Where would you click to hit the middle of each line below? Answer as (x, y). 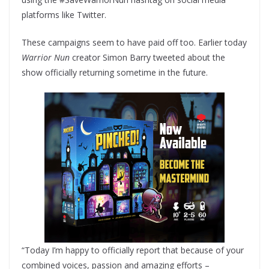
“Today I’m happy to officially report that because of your (133, 250)
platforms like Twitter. (64, 14)
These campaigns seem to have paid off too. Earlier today (134, 42)
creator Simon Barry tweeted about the (149, 57)
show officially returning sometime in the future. (115, 72)
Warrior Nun (47, 57)
